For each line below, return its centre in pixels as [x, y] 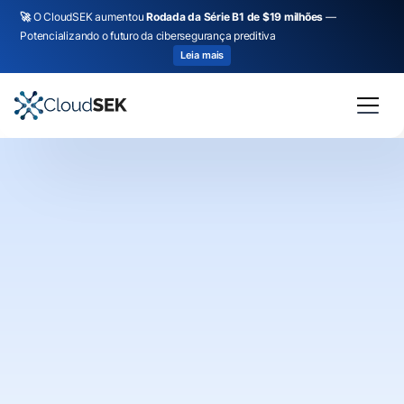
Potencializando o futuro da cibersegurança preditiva [148, 36]
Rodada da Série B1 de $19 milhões [236, 17]
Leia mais [202, 55]
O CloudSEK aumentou [90, 17]
